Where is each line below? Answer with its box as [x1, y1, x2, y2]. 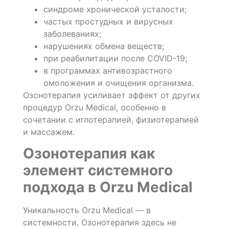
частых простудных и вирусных [43, 16, 173, 27]
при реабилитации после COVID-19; [43, 53, 187, 63]
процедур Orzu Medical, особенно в [22, 102, 166, 112]
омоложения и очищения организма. [43, 77, 194, 88]
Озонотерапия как [22, 145, 155, 163]
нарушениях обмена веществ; [43, 40, 164, 51]
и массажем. [22, 126, 75, 137]
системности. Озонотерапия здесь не [22, 217, 176, 228]
